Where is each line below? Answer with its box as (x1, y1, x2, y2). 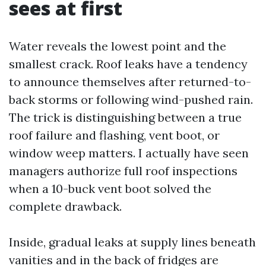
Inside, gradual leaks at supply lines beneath (9, 235, 256, 249)
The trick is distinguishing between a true (9, 110, 242, 125)
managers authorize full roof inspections (9, 163, 237, 178)
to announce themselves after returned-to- (9, 74, 251, 89)
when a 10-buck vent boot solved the (9, 181, 211, 196)
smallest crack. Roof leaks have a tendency (9, 56, 248, 71)
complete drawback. (9, 199, 122, 214)
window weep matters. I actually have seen (9, 145, 249, 160)
